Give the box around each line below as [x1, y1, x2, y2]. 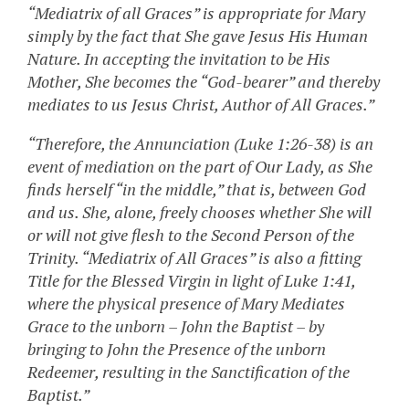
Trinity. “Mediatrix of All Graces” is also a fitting [27, 246, 362, 269]
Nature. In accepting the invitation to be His [27, 47, 330, 70]
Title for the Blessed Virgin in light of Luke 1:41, [27, 269, 355, 292]
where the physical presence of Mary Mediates [27, 292, 345, 315]
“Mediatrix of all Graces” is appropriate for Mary [27, 2, 365, 25]
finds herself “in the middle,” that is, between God [27, 178, 366, 201]
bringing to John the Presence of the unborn [27, 338, 326, 361]
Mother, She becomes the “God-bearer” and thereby [27, 70, 380, 93]
